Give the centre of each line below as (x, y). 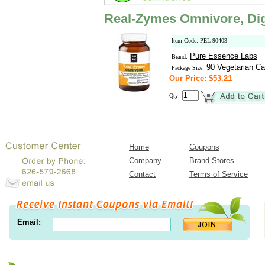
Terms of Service (219, 174)
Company (145, 161)
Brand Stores (212, 161)
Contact (142, 174)
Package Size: (188, 68)
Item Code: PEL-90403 (199, 41)
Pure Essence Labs (224, 56)
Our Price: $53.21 (201, 78)
